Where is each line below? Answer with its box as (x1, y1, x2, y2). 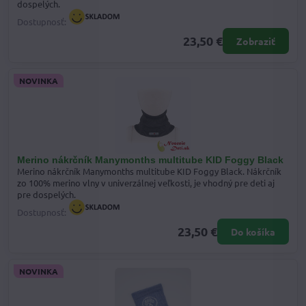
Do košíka (231, 225, 275, 238)
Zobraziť (236, 34, 275, 47)
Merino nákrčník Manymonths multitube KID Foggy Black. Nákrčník (17, 165, 281, 178)
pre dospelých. (17, 189, 76, 201)
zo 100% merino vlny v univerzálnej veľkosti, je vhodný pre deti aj (17, 177, 275, 189)
